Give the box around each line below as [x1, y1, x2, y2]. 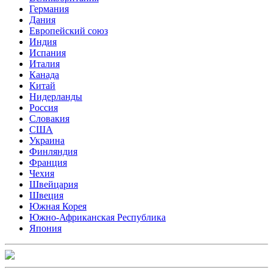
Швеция [29, 190, 63, 200]
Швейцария [29, 179, 78, 190]
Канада [29, 69, 59, 80]
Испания [29, 47, 66, 58]
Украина [29, 135, 65, 146]
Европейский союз [29, 25, 108, 36]
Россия [29, 102, 58, 113]
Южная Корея [29, 200, 87, 211]
